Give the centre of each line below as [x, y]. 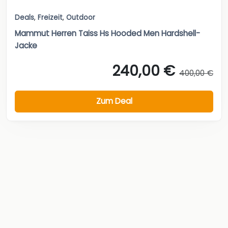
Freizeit [50, 17]
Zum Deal [114, 101]
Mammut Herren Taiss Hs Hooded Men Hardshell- [107, 33]
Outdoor [81, 17]
